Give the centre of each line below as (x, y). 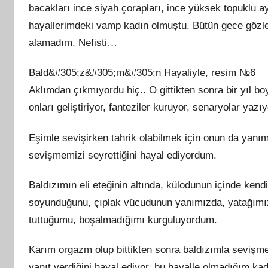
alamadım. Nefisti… (73, 43)
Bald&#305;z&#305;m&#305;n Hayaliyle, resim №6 (142, 73)
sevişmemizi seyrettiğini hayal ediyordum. (123, 155)
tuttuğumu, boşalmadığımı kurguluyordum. (123, 220)
